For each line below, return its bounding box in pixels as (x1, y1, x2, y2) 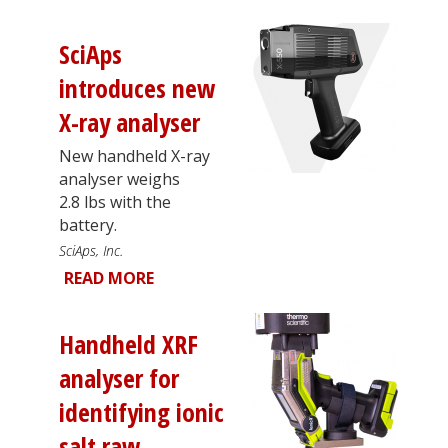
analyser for (59, 360, 179, 396)
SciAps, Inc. (59, 240, 123, 260)
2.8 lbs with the (59, 190, 171, 213)
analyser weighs (59, 167, 180, 190)
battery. (59, 213, 117, 236)
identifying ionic (59, 394, 224, 430)
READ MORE (64, 266, 154, 289)
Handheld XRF (59, 326, 198, 362)
